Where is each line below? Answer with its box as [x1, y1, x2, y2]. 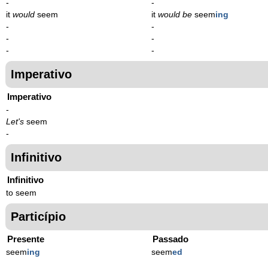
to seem [6, 188, 36, 197]
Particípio [11, 209, 66, 223]
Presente [7, 233, 44, 244]
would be [156, 10, 195, 19]
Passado [153, 233, 189, 244]
